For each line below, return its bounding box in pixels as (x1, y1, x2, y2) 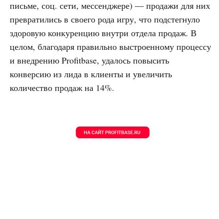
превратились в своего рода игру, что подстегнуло (10, 13, 200, 25)
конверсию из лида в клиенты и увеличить (10, 67, 172, 80)
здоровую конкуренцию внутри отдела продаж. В (10, 26, 197, 39)
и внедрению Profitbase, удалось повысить (10, 54, 169, 66)
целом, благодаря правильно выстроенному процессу (10, 40, 211, 52)
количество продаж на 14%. (10, 81, 114, 93)
